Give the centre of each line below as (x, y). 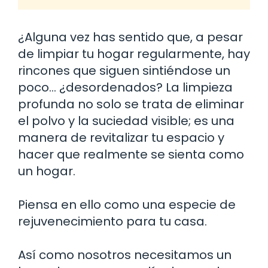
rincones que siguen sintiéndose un (124, 70)
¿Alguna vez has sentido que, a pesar (130, 37)
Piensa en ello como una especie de (127, 204)
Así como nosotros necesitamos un (125, 255)
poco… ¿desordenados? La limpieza (125, 87)
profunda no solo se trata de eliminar (131, 104)
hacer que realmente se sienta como (131, 154)
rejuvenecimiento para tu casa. (112, 221)
